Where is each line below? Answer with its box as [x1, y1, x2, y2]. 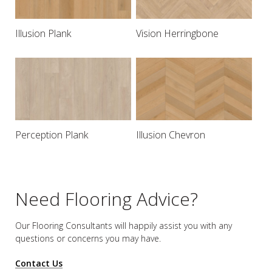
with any [198, 220, 232, 232]
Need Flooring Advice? [15, 186, 198, 212]
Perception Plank [15, 128, 88, 142]
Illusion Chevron [135, 128, 205, 142]
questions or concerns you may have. [15, 233, 161, 245]
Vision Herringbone [135, 27, 219, 41]
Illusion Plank [15, 27, 71, 41]
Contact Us [15, 257, 63, 270]
